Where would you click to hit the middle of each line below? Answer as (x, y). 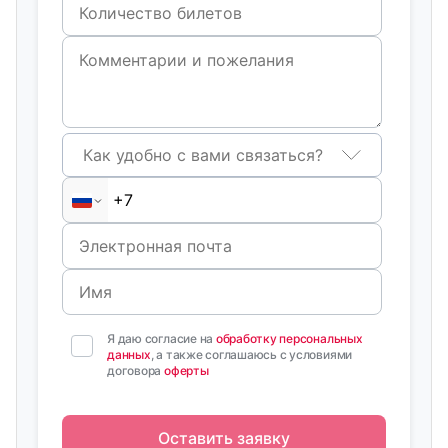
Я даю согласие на (161, 338)
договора (135, 370)
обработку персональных (289, 338)
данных (129, 354)
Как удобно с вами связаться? (203, 155)
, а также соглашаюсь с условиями (251, 354)
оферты (186, 370)
